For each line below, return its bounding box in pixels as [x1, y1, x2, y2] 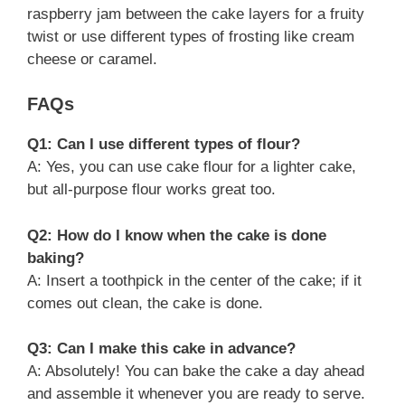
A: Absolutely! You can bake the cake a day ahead [27, 363, 364, 380]
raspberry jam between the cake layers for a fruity [27, 5, 364, 23]
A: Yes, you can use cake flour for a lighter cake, [27, 158, 356, 175]
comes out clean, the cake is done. [27, 294, 263, 312]
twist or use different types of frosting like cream [27, 27, 354, 45]
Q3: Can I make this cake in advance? [27, 340, 296, 357]
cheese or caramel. [27, 50, 157, 68]
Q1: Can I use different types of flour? [27, 136, 300, 153]
